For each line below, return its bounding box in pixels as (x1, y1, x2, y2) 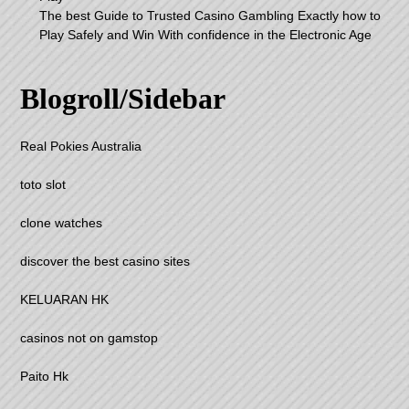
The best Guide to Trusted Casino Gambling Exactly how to (39, 8, 382, 24)
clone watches (20, 215, 103, 231)
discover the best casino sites (20, 254, 191, 269)
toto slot (20, 177, 67, 193)
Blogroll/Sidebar (20, 82, 226, 116)
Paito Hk (20, 369, 69, 384)
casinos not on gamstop (20, 330, 159, 346)
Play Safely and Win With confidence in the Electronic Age (39, 27, 372, 43)
